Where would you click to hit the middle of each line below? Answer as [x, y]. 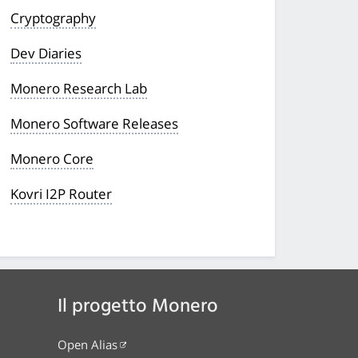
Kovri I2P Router [62, 193]
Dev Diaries [46, 53]
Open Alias [88, 344]
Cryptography [54, 18]
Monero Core [52, 158]
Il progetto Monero [138, 306]
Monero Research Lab [79, 88]
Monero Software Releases [95, 123]
